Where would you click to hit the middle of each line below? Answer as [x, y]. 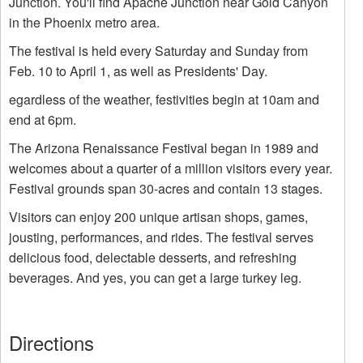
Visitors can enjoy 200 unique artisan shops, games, [158, 217]
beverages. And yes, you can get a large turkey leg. [155, 278]
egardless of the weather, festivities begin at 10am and [164, 99]
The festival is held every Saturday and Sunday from [158, 51]
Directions [51, 342]
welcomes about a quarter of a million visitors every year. [171, 168]
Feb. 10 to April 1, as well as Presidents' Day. [138, 71]
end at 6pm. [43, 120]
